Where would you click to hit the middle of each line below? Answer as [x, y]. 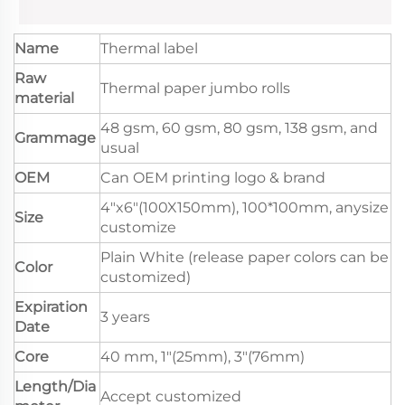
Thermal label [149, 48]
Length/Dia [55, 386]
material [44, 98]
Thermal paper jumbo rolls [195, 88]
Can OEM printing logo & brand [213, 177]
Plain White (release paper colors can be [245, 257]
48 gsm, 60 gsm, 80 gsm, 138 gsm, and [239, 127]
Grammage [55, 137]
